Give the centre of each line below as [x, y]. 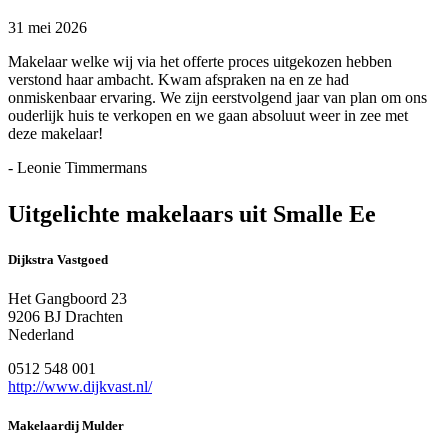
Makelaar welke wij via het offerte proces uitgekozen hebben [200, 61]
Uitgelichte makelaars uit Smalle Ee [192, 213]
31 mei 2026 [47, 27]
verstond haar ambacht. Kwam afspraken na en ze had [178, 79]
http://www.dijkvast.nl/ [80, 386]
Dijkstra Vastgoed [58, 259]
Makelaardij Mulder [66, 426]
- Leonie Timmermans [77, 167]
